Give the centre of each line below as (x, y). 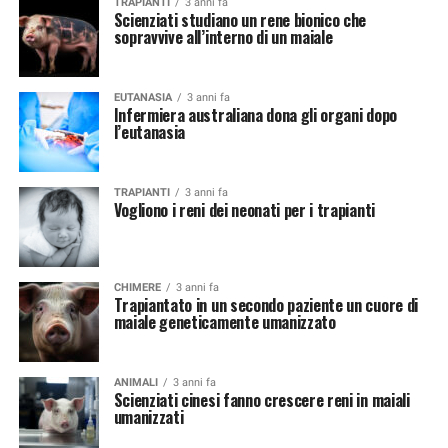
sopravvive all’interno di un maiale (223, 37)
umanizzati (148, 417)
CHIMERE (137, 287)
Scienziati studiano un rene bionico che (240, 20)
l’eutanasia (149, 132)
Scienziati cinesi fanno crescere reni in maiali (261, 400)
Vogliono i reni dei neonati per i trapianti (244, 210)
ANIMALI (135, 382)
